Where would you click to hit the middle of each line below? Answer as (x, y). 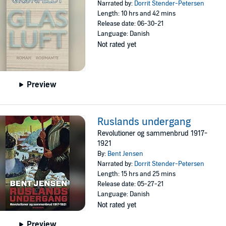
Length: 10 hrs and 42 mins (137, 14)
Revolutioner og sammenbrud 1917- (153, 133)
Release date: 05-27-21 (131, 184)
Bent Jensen (126, 154)
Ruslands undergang (144, 122)
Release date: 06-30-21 (131, 24)
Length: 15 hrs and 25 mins (137, 174)
